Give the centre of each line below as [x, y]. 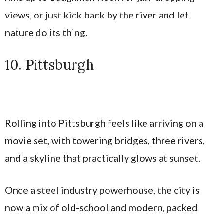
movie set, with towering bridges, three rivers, [105, 140]
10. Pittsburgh [49, 64]
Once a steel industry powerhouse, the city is [102, 190]
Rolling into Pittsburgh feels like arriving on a [104, 122]
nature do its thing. [46, 32]
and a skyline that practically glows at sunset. [102, 157]
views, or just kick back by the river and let [97, 14]
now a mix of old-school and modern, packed [101, 207]
